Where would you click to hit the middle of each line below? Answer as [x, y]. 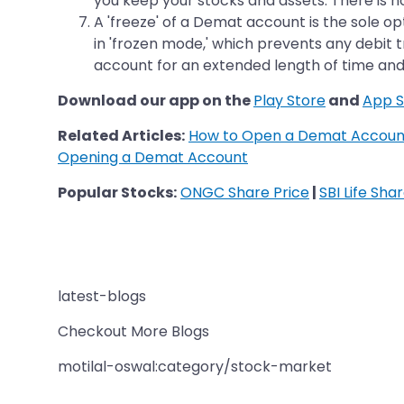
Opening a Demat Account [153, 157]
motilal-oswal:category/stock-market [195, 366]
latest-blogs [102, 296]
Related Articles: [121, 135]
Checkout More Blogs [133, 331]
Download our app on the [156, 100]
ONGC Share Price [245, 192]
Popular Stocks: [117, 192]
